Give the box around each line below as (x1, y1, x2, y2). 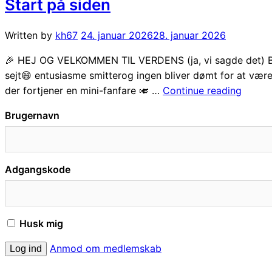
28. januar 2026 (153, 29, 226, 41)
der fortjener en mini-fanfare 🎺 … (5, 84, 163, 97)
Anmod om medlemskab (50, 242, 161, 254)
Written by (5, 29, 55, 41)
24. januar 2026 (81, 29, 153, 41)
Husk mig (17, 217, 63, 229)
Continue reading (163, 84, 242, 97)
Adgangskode (5, 163, 70, 175)
